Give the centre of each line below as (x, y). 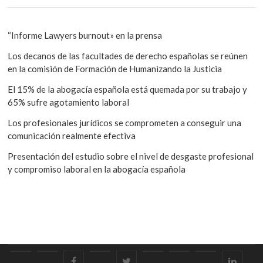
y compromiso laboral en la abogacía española (97, 169)
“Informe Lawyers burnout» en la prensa (85, 36)
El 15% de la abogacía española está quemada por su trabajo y (128, 90)
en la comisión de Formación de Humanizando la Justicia (115, 69)
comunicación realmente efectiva (72, 136)
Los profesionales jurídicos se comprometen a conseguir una (125, 123)
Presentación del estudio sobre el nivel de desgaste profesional (131, 156)
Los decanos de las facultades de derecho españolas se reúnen (128, 56)
